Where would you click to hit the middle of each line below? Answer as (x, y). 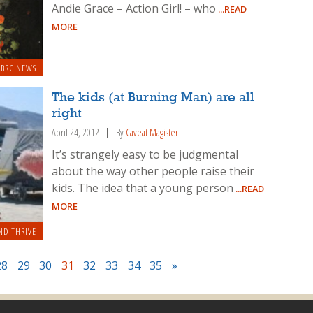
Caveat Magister (152, 132)
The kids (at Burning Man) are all (153, 97)
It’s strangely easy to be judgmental (145, 155)
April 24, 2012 (76, 132)
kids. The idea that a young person (143, 188)
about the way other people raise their (153, 172)
